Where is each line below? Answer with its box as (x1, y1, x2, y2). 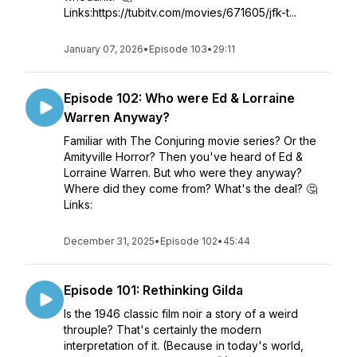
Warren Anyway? (64, 109, 170, 125)
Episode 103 (149, 43, 207, 55)
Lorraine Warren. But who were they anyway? (64, 166, 302, 179)
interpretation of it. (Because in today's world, (64, 339, 304, 352)
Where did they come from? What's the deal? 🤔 (64, 182, 317, 195)
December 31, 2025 (64, 235, 155, 247)
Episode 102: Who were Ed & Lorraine (64, 90, 295, 106)
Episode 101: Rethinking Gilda (64, 282, 243, 298)
